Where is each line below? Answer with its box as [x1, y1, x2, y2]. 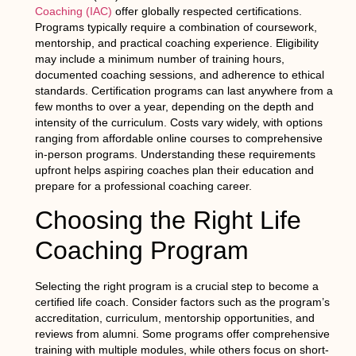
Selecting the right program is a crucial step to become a [34, 280, 319, 293]
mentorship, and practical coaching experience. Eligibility [34, 37, 319, 50]
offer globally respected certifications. [111, 5, 302, 18]
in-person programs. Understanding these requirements [34, 148, 315, 161]
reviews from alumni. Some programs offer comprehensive [34, 327, 330, 341]
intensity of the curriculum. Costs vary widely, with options [34, 116, 323, 130]
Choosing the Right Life [34, 206, 301, 235]
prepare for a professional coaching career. [34, 180, 252, 193]
